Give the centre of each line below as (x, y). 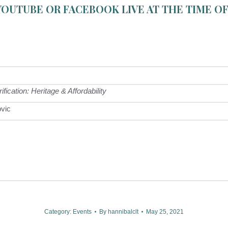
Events (82, 212)
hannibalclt (123, 212)
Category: (59, 212)
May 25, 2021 (165, 212)
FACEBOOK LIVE (104, 9)
